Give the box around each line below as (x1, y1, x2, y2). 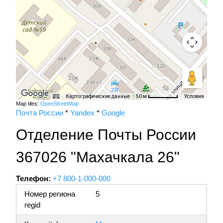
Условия (184, 94, 204, 100)
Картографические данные (66, 94, 130, 100)
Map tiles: (16, 101, 40, 107)
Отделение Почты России (16, 126, 196, 143)
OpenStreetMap (40, 101, 79, 107)
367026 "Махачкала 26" (16, 149, 180, 166)
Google (102, 109, 125, 117)
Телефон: (16, 174, 51, 183)
